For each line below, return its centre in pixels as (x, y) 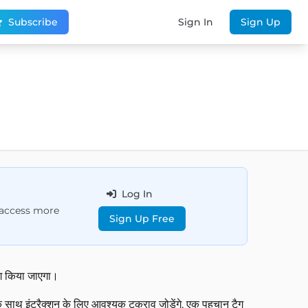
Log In (137, 194)
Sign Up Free (142, 219)
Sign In (196, 22)
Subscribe (33, 22)
